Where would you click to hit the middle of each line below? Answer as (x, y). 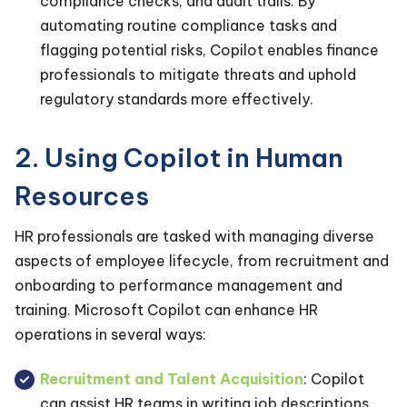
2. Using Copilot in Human (179, 158)
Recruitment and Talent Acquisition (172, 379)
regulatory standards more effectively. (177, 99)
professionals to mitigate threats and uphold (198, 75)
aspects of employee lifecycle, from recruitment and (202, 261)
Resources (82, 196)
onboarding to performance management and (179, 286)
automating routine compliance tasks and (189, 26)
